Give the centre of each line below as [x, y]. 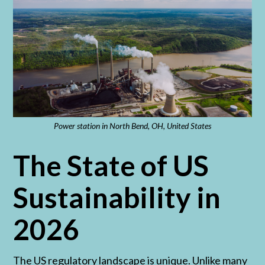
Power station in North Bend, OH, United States [132, 125]
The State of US [111, 165]
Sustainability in [117, 197]
